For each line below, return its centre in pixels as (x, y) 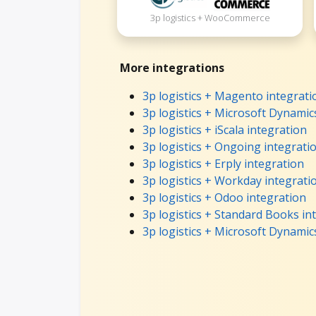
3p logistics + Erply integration (223, 163)
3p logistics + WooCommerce (210, 18)
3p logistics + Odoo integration (224, 197)
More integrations (172, 67)
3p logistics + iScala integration (225, 129)
